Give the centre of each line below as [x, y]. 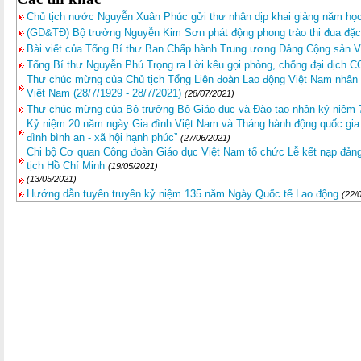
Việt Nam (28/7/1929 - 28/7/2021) [104, 93]
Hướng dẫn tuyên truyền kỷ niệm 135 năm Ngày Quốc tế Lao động [183, 194]
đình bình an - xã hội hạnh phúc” [102, 137]
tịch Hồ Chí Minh [66, 166]
